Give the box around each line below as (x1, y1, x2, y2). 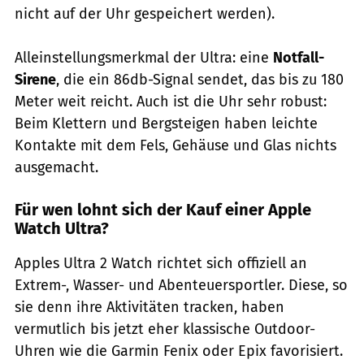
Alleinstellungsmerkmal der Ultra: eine (15, 49, 273, 67)
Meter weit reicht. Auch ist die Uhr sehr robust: (15, 93, 327, 111)
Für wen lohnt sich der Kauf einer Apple (15, 200, 311, 220)
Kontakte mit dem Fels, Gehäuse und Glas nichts (15, 136, 336, 155)
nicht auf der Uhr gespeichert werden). (15, 5, 275, 24)
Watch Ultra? (15, 219, 109, 239)
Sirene (15, 71, 56, 89)
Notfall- (273, 49, 324, 67)
